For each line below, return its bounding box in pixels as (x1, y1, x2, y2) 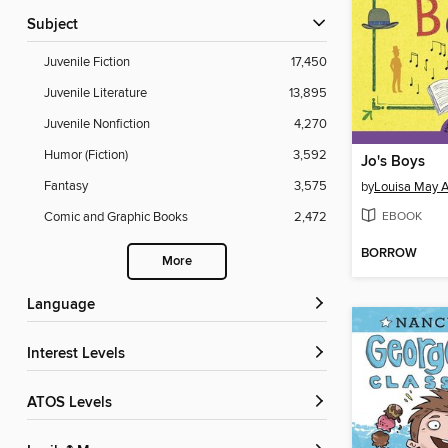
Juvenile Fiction (44, 54, 130, 71)
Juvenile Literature (44, 85, 147, 102)
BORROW (361, 245, 417, 263)
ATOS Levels (36, 394, 112, 413)
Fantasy (44, 178, 88, 195)
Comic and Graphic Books (44, 209, 188, 226)
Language (35, 296, 95, 315)
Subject (36, 16, 78, 35)
